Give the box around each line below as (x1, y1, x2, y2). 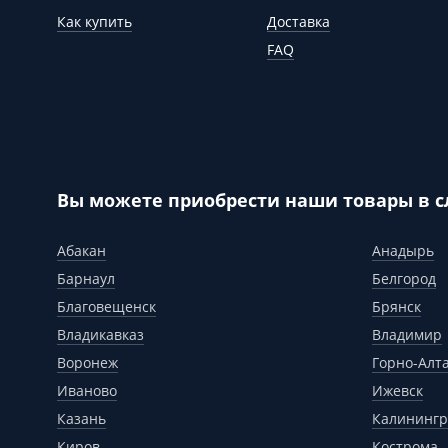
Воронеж (57, 352, 118, 372)
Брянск (372, 296, 421, 316)
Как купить (57, 11, 132, 31)
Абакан (57, 240, 106, 260)
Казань (57, 408, 106, 428)
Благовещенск (57, 296, 156, 316)
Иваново (57, 380, 117, 400)
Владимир (372, 324, 442, 344)
